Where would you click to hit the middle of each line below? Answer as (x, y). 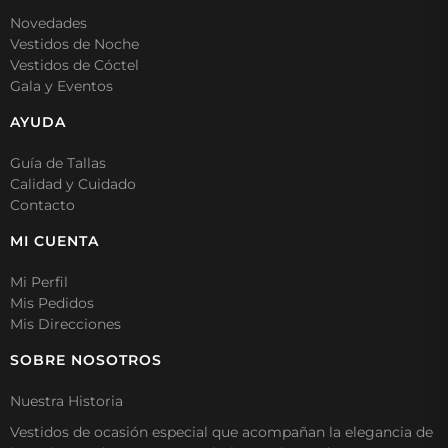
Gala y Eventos (61, 85)
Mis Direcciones (65, 323)
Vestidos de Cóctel (74, 64)
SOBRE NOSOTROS (86, 359)
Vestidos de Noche (74, 43)
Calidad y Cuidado (73, 183)
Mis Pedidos (52, 302)
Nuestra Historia (66, 400)
